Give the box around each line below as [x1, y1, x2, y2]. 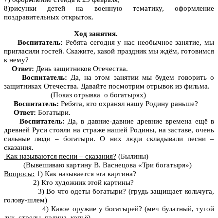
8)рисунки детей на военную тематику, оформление [4, 4, 214, 13]
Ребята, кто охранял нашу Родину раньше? [61, 100, 198, 108]
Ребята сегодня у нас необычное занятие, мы [63, 38, 215, 47]
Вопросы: [4, 170, 35, 178]
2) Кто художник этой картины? [4, 179, 134, 187]
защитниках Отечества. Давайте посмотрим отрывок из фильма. [4, 82, 210, 91]
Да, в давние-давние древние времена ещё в [64, 117, 215, 126]
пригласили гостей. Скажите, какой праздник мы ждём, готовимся [4, 47, 214, 55]
